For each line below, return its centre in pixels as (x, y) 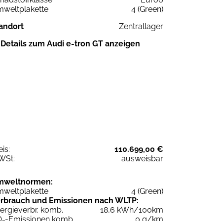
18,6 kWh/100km (132, 210)
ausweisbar (142, 159)
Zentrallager (141, 27)
